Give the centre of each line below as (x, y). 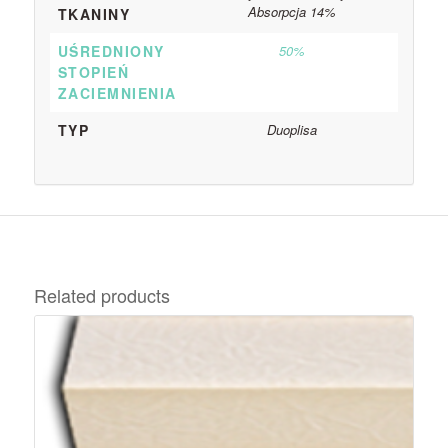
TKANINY (94, 13)
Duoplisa (291, 129)
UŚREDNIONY (111, 50)
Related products (101, 294)
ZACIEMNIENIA (117, 92)
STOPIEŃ (93, 71)
